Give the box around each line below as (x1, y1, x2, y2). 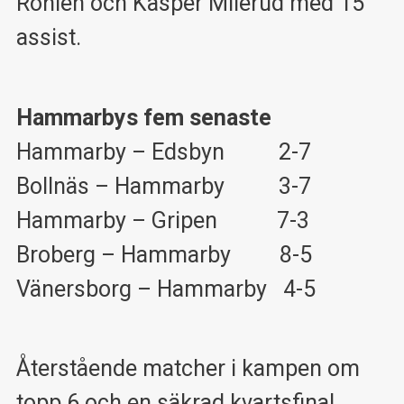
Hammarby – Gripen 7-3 (15, 207, 309, 234)
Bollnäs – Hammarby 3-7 (15, 172, 311, 199)
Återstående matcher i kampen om (15, 355, 360, 382)
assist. (15, 24, 81, 51)
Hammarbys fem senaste (15, 104, 271, 131)
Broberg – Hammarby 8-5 (15, 241, 312, 268)
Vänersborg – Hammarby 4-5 (15, 275, 316, 302)
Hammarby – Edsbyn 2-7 (15, 138, 311, 165)
